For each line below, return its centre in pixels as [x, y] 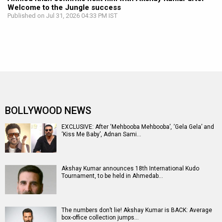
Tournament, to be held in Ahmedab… [112, 176]
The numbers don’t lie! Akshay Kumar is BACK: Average [137, 210]
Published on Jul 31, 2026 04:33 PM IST [62, 16]
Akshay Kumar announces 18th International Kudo [130, 169]
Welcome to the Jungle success [64, 8]
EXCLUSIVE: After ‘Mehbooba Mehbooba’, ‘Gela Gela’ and [138, 127]
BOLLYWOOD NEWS [48, 111]
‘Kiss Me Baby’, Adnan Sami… [101, 135]
